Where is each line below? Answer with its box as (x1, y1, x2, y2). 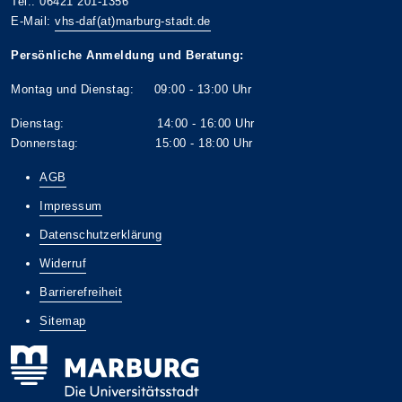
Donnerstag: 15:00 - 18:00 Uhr (11, 136, 253, 150)
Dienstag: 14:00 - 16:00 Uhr (11, 117, 255, 130)
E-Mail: (11, 14, 55, 28)
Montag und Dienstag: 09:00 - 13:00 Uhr (11, 83, 251, 96)
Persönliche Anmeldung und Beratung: (11, 48, 244, 62)
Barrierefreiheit (39, 285, 122, 299)
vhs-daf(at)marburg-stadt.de (55, 14, 211, 28)
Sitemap (39, 314, 86, 328)
